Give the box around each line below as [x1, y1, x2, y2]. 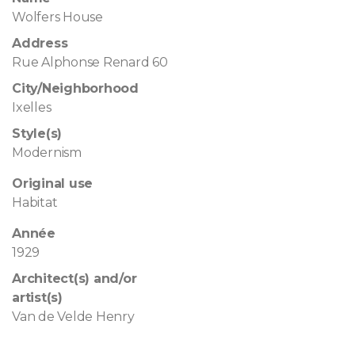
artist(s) [12, 289, 63, 305]
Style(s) [12, 125, 63, 141]
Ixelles [12, 99, 52, 115]
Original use [12, 175, 94, 191]
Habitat [12, 194, 58, 210]
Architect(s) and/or [12, 270, 137, 286]
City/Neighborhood [12, 80, 139, 96]
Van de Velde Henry [12, 308, 135, 324]
